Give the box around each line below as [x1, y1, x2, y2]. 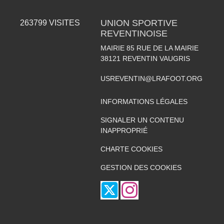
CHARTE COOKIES [100, 144, 162, 153]
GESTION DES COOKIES [100, 163, 181, 171]
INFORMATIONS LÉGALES [100, 97, 187, 105]
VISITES [47, 18, 80, 27]
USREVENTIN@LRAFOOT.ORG [100, 74, 202, 82]
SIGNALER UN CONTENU [100, 115, 184, 124]
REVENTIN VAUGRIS [122, 54, 190, 62]
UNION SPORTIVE [100, 17, 177, 28]
